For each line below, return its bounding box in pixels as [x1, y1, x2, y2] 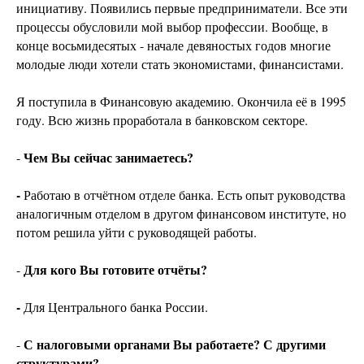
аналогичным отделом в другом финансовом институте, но [16, 205, 346, 223]
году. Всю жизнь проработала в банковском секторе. [16, 111, 308, 129]
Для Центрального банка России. [24, 298, 208, 316]
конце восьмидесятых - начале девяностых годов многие [16, 37, 331, 54]
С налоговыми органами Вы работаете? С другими [24, 335, 326, 354]
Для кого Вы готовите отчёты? [24, 260, 207, 279]
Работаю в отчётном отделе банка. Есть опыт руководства [24, 186, 345, 204]
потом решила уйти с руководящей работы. [16, 223, 257, 241]
